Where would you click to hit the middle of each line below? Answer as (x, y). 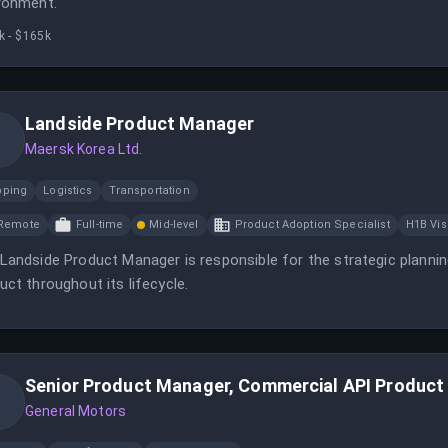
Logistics (68, 190)
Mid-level (174, 224)
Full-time (99, 224)
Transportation (149, 190)
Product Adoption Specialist (312, 224)
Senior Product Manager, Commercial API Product (235, 385)
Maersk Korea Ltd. (84, 149)
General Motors (76, 411)
